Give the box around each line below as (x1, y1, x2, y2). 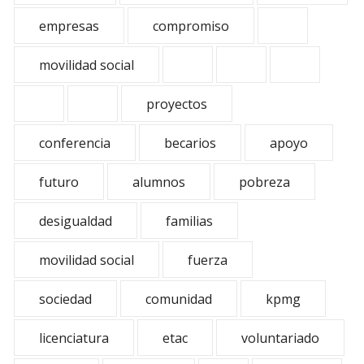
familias (166, 212, 213, 230)
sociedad (39, 290, 92, 308)
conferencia (39, 134, 110, 152)
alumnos (132, 173, 185, 191)
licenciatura (39, 329, 109, 347)
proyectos (146, 95, 207, 113)
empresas (39, 17, 99, 35)
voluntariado (241, 329, 319, 347)
